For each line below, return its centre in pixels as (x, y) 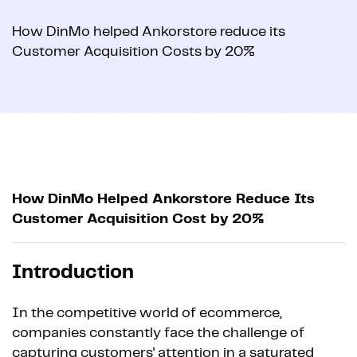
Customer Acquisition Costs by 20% (133, 51)
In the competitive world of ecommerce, (147, 313)
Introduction (73, 273)
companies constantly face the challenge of (158, 333)
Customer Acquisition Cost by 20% (138, 219)
